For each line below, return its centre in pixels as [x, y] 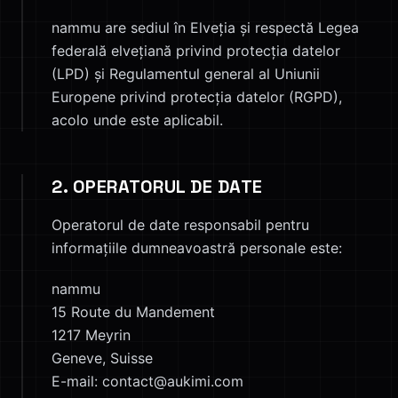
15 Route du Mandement [133, 312]
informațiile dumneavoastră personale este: [197, 248]
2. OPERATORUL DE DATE [157, 187]
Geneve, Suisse [102, 358]
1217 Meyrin [91, 335]
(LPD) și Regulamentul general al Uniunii [186, 74]
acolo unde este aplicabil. [137, 120]
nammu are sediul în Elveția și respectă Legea [205, 28]
